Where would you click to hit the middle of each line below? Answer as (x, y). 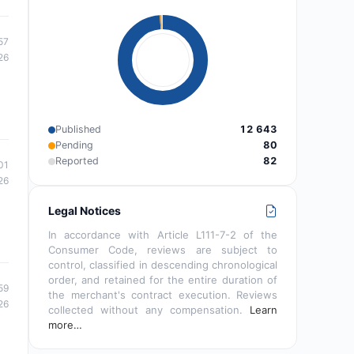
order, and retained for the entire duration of (163, 280)
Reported (77, 161)
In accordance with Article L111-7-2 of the (163, 235)
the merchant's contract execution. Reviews (163, 295)
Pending (74, 145)
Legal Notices (85, 211)
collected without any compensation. (149, 310)
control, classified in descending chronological (163, 265)
